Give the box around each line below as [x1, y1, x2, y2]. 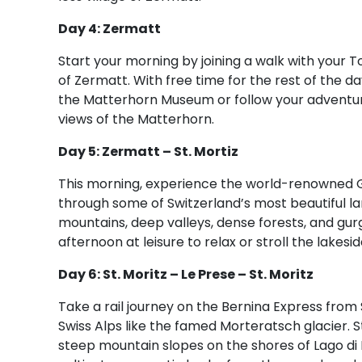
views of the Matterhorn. [58, 109, 214, 128]
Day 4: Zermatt [58, 19, 163, 38]
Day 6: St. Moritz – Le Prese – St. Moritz [58, 264, 314, 284]
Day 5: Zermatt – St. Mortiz [58, 141, 238, 161]
